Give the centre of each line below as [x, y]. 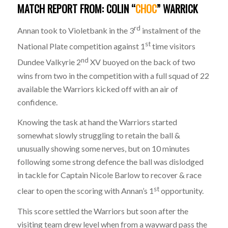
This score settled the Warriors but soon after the [103, 211]
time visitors [173, 46]
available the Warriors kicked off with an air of [97, 89]
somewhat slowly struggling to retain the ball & [98, 135]
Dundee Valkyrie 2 [49, 62]
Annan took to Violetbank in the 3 [75, 31]
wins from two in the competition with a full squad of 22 [113, 75]
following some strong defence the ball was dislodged [110, 162]
